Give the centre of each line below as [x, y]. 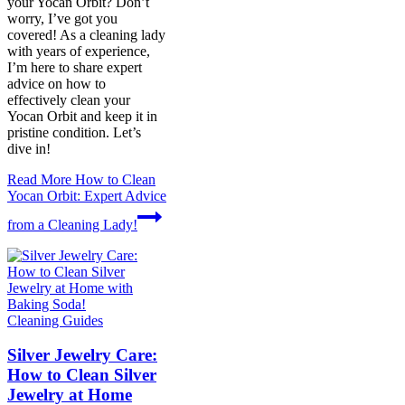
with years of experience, [79, 51]
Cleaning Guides [55, 320]
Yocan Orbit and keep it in [82, 116]
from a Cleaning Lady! [72, 224]
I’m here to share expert [75, 67]
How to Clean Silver [82, 375]
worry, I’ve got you [62, 18]
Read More [39, 179]
